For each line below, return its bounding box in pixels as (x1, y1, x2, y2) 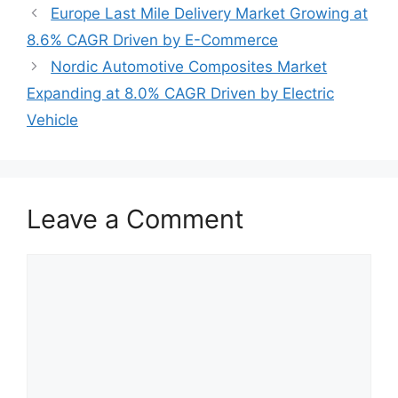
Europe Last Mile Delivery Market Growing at (51, 4, 369, 22)
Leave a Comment (27, 203, 244, 235)
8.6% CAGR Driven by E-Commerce (27, 30, 278, 49)
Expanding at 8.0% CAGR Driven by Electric (27, 84, 334, 102)
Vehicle (27, 110, 78, 129)
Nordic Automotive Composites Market (51, 57, 328, 76)
